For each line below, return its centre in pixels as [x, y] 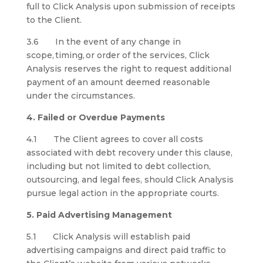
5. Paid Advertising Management [100, 215]
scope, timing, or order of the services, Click [118, 55]
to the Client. [54, 20]
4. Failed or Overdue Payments [97, 117]
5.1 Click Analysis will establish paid [108, 237]
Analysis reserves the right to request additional [129, 69]
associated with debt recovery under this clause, [129, 153]
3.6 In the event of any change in [103, 42]
